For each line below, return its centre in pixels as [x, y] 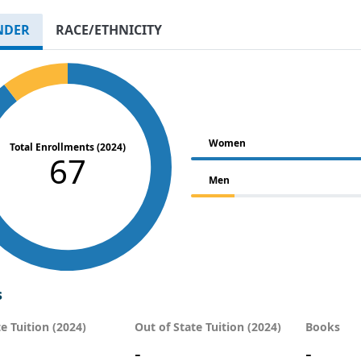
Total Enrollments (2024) [68, 147]
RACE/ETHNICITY [109, 29]
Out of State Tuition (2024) [207, 327]
